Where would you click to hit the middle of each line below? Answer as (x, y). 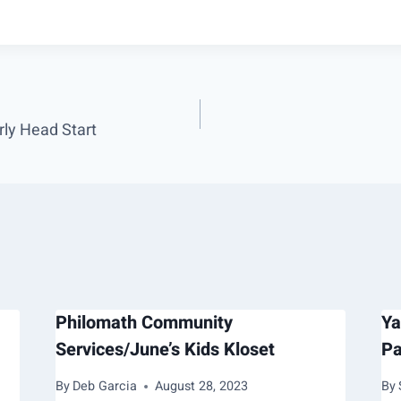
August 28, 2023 (201, 387)
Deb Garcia (104, 387)
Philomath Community (144, 322)
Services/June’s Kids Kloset (165, 349)
